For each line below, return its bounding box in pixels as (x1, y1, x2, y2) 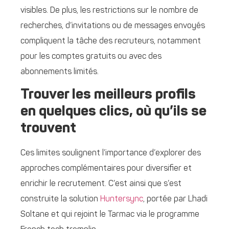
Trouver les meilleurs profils (20, 88, 196, 103)
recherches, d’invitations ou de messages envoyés (20, 21, 205, 30)
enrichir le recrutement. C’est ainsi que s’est (20, 180, 181, 189)
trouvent (20, 122, 76, 136)
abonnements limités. (20, 67, 99, 76)
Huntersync (100, 195, 143, 204)
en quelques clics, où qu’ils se (20, 105, 207, 120)
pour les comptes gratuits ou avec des (20, 52, 162, 61)
